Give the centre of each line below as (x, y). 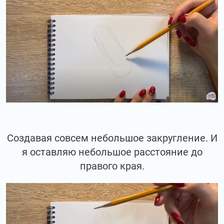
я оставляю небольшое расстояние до (112, 152)
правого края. (112, 166)
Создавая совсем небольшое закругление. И (112, 138)
